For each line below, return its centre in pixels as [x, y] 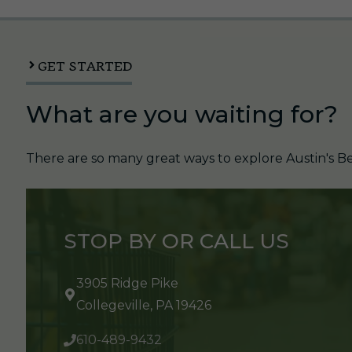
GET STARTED [85, 66]
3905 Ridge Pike [128, 283]
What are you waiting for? [182, 114]
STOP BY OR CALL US [177, 241]
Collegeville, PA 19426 [144, 305]
